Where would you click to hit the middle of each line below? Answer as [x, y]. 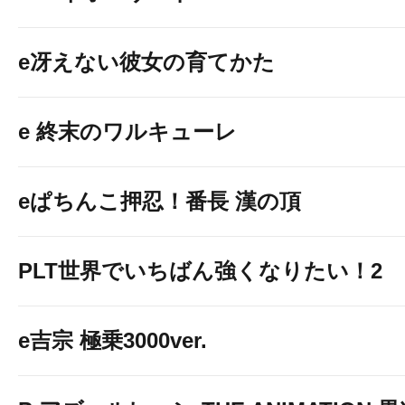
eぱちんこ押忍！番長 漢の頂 [160, 201]
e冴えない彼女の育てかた [146, 62]
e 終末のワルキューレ [127, 132]
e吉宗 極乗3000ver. [113, 340]
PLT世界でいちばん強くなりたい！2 [200, 271]
